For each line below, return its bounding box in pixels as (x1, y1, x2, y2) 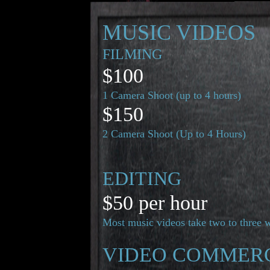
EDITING (102, 168, 181, 189)
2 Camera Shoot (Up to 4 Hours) (102, 128, 246, 140)
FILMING (102, 46, 162, 62)
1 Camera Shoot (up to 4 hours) (102, 89, 241, 101)
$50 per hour (102, 192, 207, 214)
